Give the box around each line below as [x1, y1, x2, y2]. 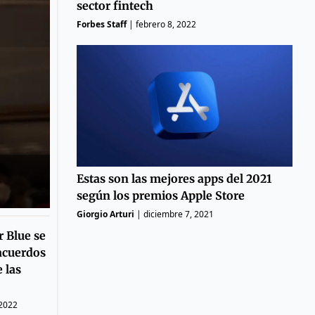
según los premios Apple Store [76, 188, 245, 202]
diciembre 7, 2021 [143, 207, 214, 220]
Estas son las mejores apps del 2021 [76, 171, 271, 186]
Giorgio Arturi [76, 207, 134, 220]
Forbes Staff [76, 18, 127, 30]
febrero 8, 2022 [135, 18, 196, 30]
